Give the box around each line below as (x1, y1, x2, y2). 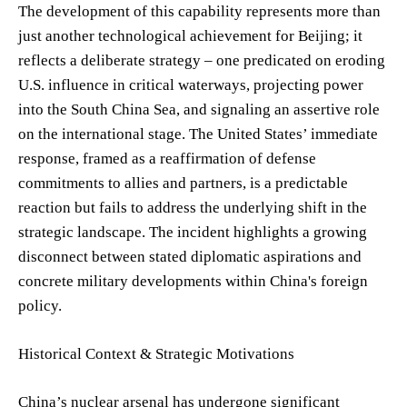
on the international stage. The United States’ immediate (18, 124, 378, 143)
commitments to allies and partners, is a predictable (18, 174, 348, 192)
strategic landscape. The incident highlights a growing (18, 223, 367, 241)
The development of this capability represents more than (18, 2, 381, 20)
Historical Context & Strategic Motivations (18, 344, 294, 362)
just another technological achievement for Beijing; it (18, 26, 362, 45)
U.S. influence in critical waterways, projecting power (18, 75, 363, 94)
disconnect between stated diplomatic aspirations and (18, 247, 362, 265)
